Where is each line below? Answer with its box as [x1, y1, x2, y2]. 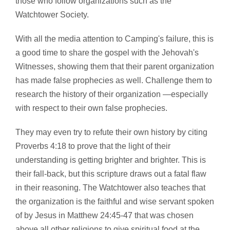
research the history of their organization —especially [15, 90, 208, 99]
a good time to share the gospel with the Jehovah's [15, 48, 199, 57]
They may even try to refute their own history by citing [15, 128, 207, 137]
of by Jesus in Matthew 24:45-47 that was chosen [15, 211, 194, 220]
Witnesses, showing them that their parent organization [15, 62, 214, 71]
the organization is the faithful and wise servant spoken [15, 197, 214, 206]
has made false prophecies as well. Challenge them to [15, 76, 212, 85]
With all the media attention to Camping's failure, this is [15, 34, 214, 44]
